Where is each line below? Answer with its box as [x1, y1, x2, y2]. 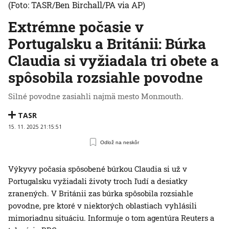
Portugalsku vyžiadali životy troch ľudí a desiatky [8, 176, 188, 187]
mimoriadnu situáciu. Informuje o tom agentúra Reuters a [8, 213, 214, 223]
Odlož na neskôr [100, 139, 140, 145]
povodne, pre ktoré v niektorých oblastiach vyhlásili [8, 200, 197, 211]
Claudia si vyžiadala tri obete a [8, 51, 219, 71]
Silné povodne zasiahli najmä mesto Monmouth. [8, 91, 184, 102]
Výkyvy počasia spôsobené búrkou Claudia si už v [8, 164, 187, 174]
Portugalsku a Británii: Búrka [8, 34, 206, 54]
